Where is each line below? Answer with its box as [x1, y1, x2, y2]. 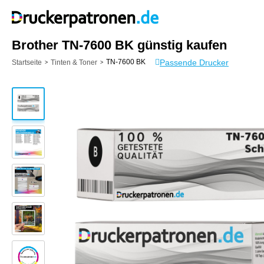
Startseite [12, 58, 42, 67]
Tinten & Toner [51, 58, 97, 67]
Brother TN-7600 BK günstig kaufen [12, 38, 227, 52]
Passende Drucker [160, 57, 229, 67]
